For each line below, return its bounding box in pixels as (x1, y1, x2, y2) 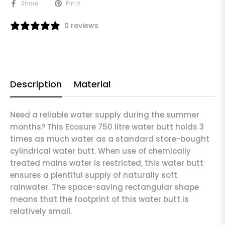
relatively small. (10, 206, 72, 217)
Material (74, 78, 110, 91)
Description (10, 78, 62, 91)
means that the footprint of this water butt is (10, 194, 189, 205)
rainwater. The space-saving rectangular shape (10, 182, 199, 193)
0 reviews (64, 21, 98, 31)
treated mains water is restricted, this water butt (10, 158, 203, 169)
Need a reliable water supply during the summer (10, 109, 199, 121)
